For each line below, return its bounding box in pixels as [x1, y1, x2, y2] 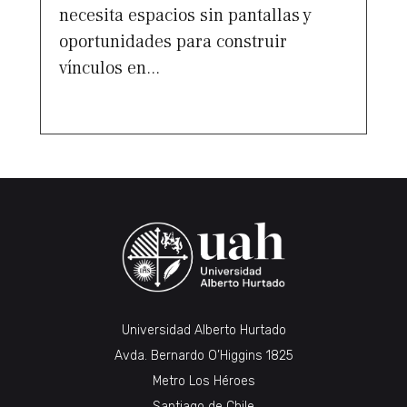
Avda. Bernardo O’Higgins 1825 [114, 348, 293, 363]
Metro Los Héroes [152, 373, 255, 389]
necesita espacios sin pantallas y [59, 3, 312, 27]
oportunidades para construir [59, 29, 287, 54]
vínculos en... [59, 55, 160, 80]
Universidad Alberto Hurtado [121, 323, 286, 338]
